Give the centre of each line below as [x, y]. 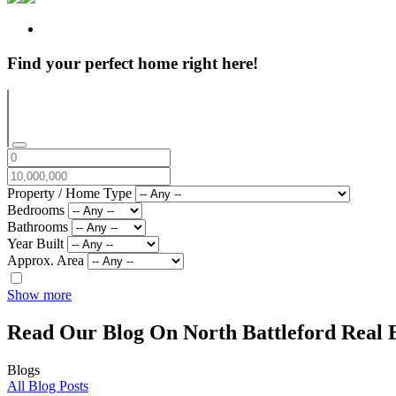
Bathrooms [38, 227]
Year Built [35, 244]
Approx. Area [46, 261]
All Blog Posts [48, 386]
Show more [39, 295]
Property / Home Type [69, 194]
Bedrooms [36, 210]
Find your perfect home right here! [133, 63]
